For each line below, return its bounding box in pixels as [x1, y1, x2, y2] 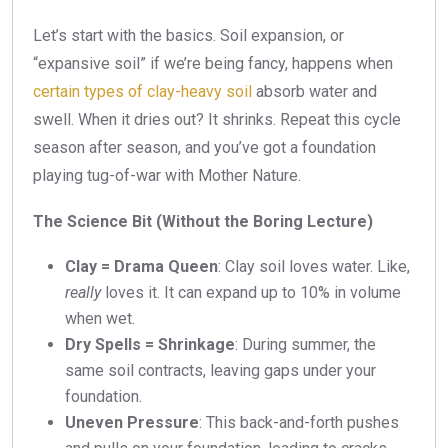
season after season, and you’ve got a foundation [33, 138, 376, 158]
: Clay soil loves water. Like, [218, 257, 410, 277]
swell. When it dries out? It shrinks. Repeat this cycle [33, 110, 401, 130]
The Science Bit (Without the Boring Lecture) [33, 212, 373, 232]
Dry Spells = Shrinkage [65, 335, 235, 355]
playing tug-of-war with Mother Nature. [33, 166, 301, 186]
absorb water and [252, 82, 377, 102]
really [65, 283, 101, 303]
